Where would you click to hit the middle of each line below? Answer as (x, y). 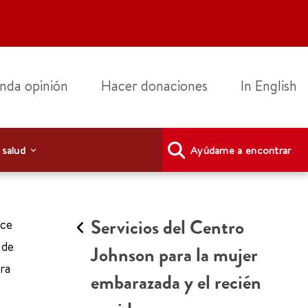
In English (269, 86)
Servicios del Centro (167, 228)
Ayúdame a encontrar (241, 150)
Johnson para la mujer (174, 255)
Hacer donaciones (154, 86)
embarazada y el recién (176, 283)
